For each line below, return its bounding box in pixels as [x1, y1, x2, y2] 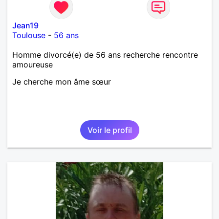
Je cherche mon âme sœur [12, 76, 111, 87]
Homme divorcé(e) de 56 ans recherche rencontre [12, 49, 198, 60]
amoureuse [12, 59, 53, 69]
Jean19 [12, 20, 39, 30]
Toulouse [12, 30, 45, 40]
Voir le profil [87, 125, 132, 135]
